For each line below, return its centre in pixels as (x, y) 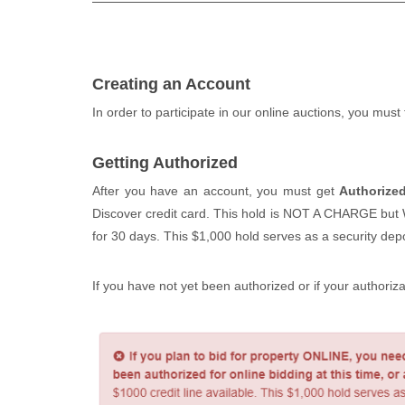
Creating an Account (171, 84)
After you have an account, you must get (216, 191)
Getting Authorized (165, 163)
